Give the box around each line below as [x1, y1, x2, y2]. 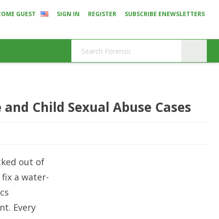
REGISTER [88, 10, 116, 18]
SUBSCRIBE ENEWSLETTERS [125, 10, 205, 18]
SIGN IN [57, 10, 80, 18]
